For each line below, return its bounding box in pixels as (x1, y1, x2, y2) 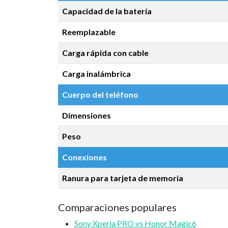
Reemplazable (62, 27, 116, 37)
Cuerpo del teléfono (62, 90, 138, 99)
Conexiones (62, 152, 107, 162)
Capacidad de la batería (62, 6, 152, 16)
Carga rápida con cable (62, 48, 149, 58)
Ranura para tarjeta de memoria (62, 173, 183, 183)
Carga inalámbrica (62, 69, 131, 78)
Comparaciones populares (58, 201, 177, 213)
